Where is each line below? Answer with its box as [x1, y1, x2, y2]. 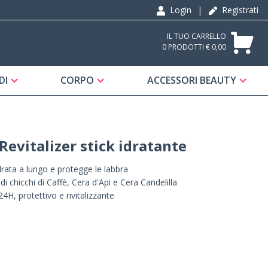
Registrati [220, 4, 258, 16]
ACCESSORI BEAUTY [147, 74, 236, 87]
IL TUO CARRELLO [166, 31, 226, 41]
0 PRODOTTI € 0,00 [162, 41, 226, 52]
